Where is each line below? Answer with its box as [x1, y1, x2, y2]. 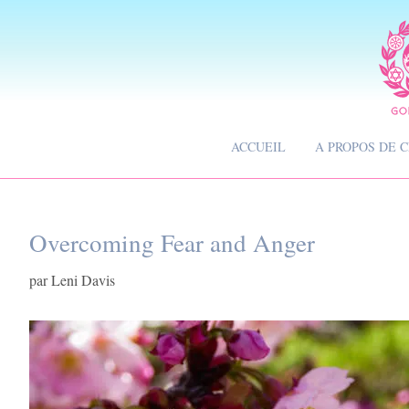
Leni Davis [51, 269, 115, 289]
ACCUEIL [231, 137, 286, 155]
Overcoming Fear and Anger [29, 225, 315, 259]
